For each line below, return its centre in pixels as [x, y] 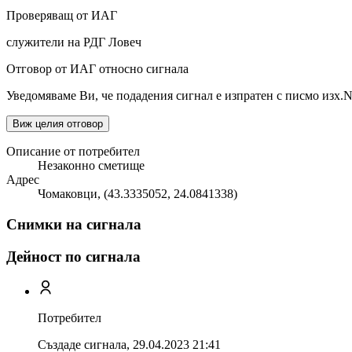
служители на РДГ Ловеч [74, 42]
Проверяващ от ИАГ [62, 16]
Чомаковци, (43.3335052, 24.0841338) [137, 194]
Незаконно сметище [91, 166]
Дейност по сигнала [73, 256]
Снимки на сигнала [74, 225]
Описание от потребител [73, 152]
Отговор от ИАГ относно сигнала [97, 69]
